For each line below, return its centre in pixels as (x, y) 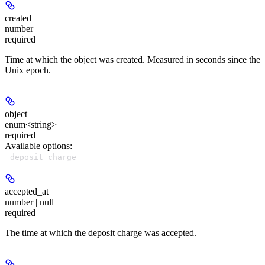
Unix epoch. (28, 70)
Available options (37, 146)
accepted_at (27, 192)
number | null (29, 202)
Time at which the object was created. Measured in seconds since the (132, 60)
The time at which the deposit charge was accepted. (101, 233)
